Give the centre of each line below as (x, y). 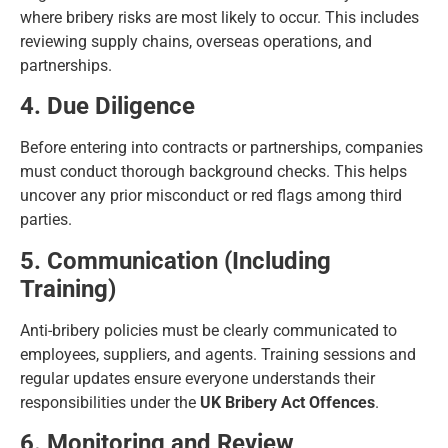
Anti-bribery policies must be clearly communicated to (208, 330)
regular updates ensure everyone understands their (197, 378)
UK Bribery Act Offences (287, 402)
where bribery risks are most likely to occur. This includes (219, 17)
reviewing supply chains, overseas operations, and (196, 41)
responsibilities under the (110, 402)
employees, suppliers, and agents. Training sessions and (218, 354)
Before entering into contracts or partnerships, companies (221, 148)
